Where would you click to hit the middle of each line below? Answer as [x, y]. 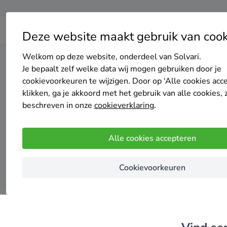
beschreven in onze [58, 105]
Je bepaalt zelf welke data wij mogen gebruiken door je [122, 69]
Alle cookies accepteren [152, 138]
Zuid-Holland [142, 59]
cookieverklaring [124, 105]
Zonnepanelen [91, 59]
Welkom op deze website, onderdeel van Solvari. [112, 57]
